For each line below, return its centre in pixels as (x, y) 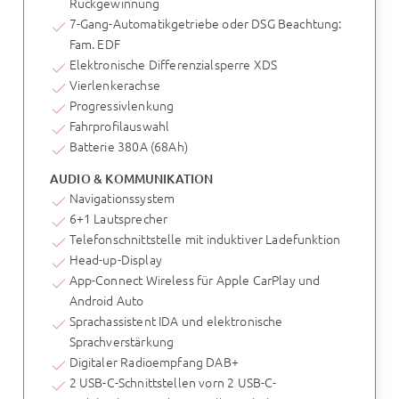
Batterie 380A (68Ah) (128, 147)
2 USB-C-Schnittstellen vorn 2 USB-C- (173, 383)
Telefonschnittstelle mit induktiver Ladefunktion (205, 239)
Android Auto (106, 301)
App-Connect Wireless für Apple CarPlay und (195, 280)
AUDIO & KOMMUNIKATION (131, 178)
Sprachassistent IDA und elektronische (176, 321)
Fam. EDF (94, 44)
